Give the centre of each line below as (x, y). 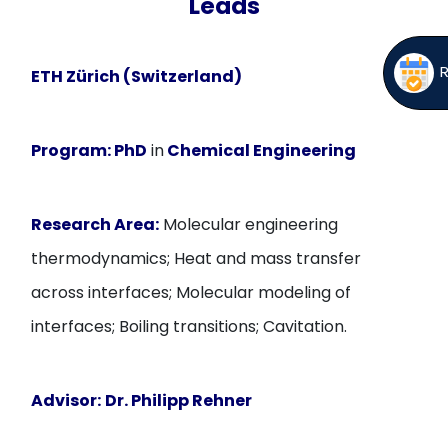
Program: (71, 150)
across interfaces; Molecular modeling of (191, 292)
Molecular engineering (249, 224)
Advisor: (66, 400)
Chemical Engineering (260, 150)
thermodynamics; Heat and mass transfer (196, 258)
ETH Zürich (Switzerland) (137, 76)
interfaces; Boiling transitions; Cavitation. (189, 326)
